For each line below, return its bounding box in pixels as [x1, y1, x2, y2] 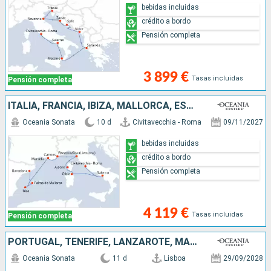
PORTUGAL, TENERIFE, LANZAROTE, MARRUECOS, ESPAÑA [190, 235, 197, 247]
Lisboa [164, 253, 186, 263]
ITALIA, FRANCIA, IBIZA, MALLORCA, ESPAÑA [186, 99, 194, 111]
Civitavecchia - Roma [132, 117, 202, 126]
